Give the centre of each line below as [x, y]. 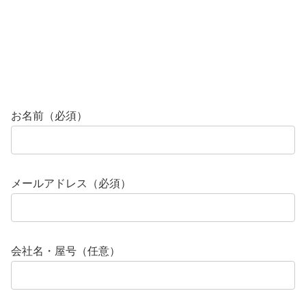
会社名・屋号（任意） [66, 251]
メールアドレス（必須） [71, 183]
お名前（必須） [49, 115]
